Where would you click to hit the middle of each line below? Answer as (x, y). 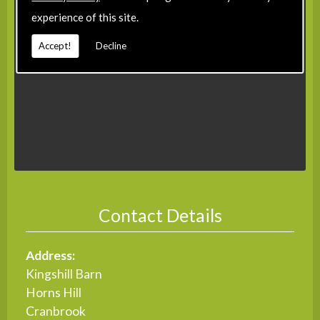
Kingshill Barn (64, 274)
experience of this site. (85, 17)
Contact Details (160, 215)
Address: (51, 255)
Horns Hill (54, 292)
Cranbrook (56, 311)
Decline (111, 46)
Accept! (55, 46)
